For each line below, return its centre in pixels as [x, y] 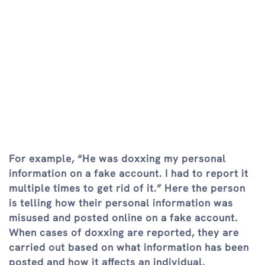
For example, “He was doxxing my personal [117, 159]
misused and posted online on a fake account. [123, 218]
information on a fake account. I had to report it [129, 174]
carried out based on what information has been [129, 248]
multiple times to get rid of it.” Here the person [127, 188]
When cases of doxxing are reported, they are [124, 233]
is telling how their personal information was [121, 203]
